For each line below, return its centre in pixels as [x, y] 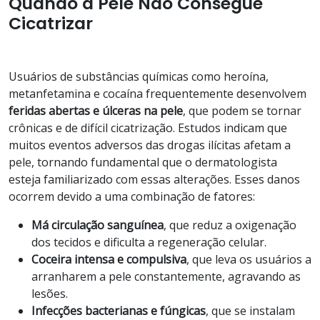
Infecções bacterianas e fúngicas [119, 310]
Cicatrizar [51, 23]
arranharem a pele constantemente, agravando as [166, 276]
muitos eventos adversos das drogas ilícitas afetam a [150, 145]
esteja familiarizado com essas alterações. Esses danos [154, 179]
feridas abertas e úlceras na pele [96, 110]
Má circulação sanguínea [97, 225]
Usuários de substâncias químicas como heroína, [139, 76]
